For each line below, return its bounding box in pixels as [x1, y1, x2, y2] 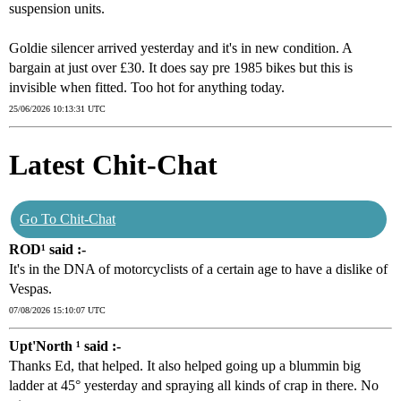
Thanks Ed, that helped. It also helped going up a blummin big [9, 358, 361, 374]
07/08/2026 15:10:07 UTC [9, 305, 106, 316]
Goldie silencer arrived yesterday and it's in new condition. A [9, 40, 353, 56]
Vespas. [9, 281, 52, 297]
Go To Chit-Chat [20, 211, 115, 227]
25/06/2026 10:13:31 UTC [9, 104, 106, 115]
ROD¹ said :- [9, 242, 86, 258]
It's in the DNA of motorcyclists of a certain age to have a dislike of [9, 261, 388, 277]
